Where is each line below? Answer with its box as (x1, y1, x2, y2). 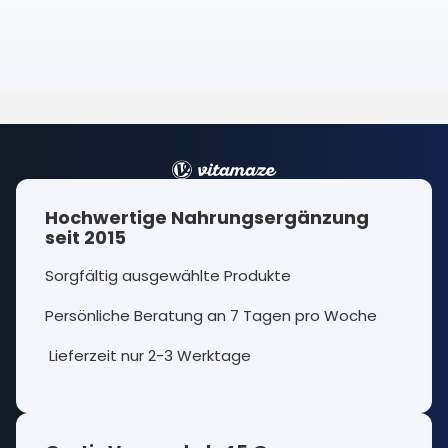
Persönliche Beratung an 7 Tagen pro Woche (45, 304, 381, 326)
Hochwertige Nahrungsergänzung (45, 204, 369, 230)
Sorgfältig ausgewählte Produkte (45, 264, 291, 286)
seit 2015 (45, 224, 126, 250)
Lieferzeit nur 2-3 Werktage (45, 344, 251, 366)
